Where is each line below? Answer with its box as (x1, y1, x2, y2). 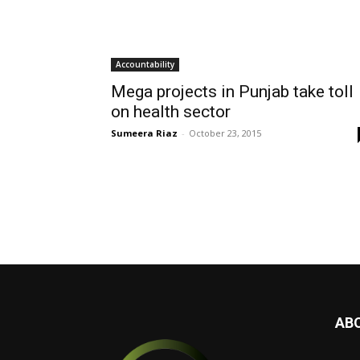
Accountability (116, 59, 174, 70)
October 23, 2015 (189, 127, 261, 139)
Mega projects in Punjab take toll (111, 82, 354, 101)
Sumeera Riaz (111, 127, 178, 139)
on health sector (111, 102, 231, 121)
